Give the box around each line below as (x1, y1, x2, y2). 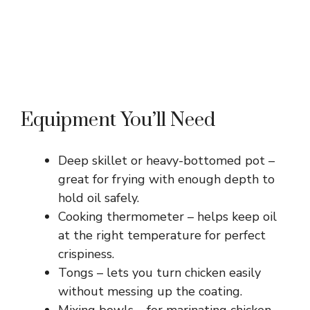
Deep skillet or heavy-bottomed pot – (58, 152, 275, 169)
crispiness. (58, 245, 114, 262)
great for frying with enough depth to (58, 170, 275, 188)
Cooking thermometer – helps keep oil (58, 208, 277, 225)
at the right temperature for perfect (58, 226, 266, 244)
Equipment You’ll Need (21, 107, 215, 132)
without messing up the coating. (58, 282, 242, 300)
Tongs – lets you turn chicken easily (58, 264, 261, 281)
